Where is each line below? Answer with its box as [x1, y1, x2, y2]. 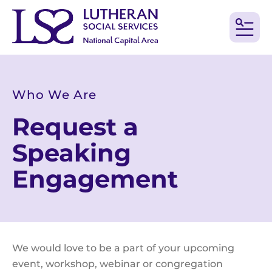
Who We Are [12, 87, 97, 103]
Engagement [12, 164, 178, 194]
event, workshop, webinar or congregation [12, 258, 223, 270]
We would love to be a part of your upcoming [12, 242, 234, 254]
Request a [12, 112, 138, 142]
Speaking [12, 138, 131, 168]
